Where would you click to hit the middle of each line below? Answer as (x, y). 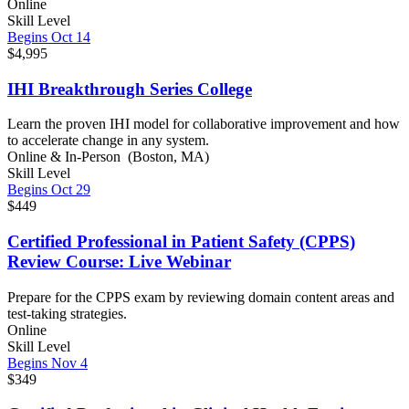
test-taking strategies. (67, 313)
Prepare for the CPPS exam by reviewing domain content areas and (201, 297)
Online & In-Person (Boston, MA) (108, 157)
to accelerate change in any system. (108, 141)
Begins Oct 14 (49, 37)
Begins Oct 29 (49, 190)
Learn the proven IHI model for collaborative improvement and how (204, 124)
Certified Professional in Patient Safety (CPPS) (181, 242)
